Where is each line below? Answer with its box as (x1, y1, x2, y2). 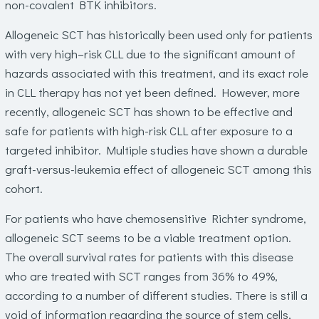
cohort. (4, 180, 43, 197)
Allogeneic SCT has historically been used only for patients (4, 26, 313, 43)
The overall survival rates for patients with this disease (4, 249, 293, 265)
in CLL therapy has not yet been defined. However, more (4, 84, 300, 100)
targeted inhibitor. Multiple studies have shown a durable (4, 142, 308, 158)
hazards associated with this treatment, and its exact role (4, 65, 308, 81)
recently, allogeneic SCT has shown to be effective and (4, 103, 293, 120)
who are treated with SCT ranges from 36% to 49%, (4, 268, 278, 284)
